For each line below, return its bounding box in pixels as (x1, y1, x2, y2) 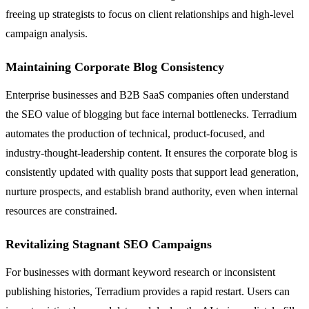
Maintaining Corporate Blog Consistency (6, 59, 224, 74)
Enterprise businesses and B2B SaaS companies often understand (6, 88, 289, 101)
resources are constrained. (6, 204, 117, 217)
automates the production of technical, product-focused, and (6, 127, 265, 139)
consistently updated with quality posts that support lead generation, (6, 166, 299, 178)
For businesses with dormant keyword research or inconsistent (6, 266, 275, 278)
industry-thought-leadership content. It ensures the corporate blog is (6, 146, 297, 159)
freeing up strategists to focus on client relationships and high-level (6, 8, 294, 20)
